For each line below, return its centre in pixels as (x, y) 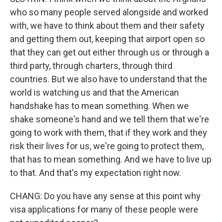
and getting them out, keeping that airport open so (107, 39)
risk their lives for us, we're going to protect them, (107, 146)
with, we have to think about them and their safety (107, 26)
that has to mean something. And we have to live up (111, 159)
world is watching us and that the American (94, 92)
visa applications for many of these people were (104, 209)
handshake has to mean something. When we (99, 106)
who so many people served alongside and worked (109, 12)
